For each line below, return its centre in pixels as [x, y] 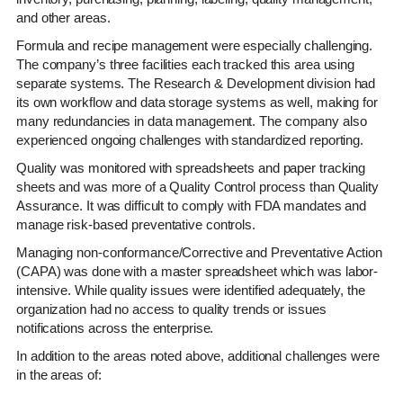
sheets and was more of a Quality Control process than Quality [197, 186]
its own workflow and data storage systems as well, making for [197, 102]
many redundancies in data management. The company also [192, 121]
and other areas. [63, 17]
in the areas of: [59, 374]
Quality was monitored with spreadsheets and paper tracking [191, 167]
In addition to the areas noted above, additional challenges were [198, 355]
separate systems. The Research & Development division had [196, 83]
